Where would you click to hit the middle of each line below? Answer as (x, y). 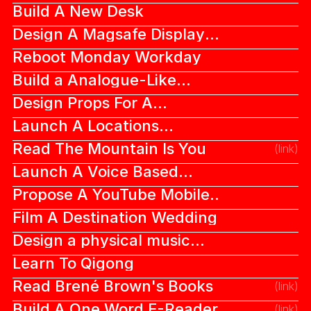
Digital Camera (67, 95)
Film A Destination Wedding (115, 217)
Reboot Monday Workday (107, 57)
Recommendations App (99, 141)
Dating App (54, 187)
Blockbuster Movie (82, 118)
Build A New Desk (78, 11)
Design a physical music (101, 240)
